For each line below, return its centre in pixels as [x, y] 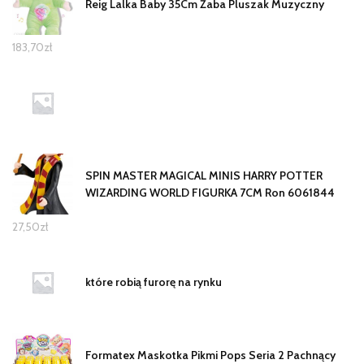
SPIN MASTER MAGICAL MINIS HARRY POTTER [204, 175]
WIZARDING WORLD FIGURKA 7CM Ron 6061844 [210, 192]
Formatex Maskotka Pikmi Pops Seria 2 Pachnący [210, 355]
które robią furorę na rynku [154, 282]
